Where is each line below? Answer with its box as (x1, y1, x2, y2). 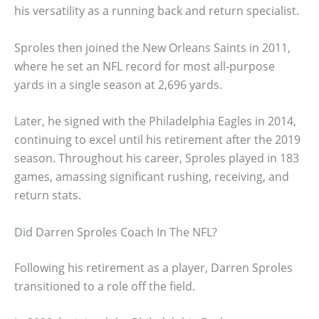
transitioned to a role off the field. (14, 278, 195, 294)
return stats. (14, 187, 81, 204)
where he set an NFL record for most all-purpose (14, 58, 275, 74)
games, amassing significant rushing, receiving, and (14, 169, 289, 185)
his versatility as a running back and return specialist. (14, 3, 299, 19)
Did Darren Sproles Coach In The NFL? (14, 224, 217, 240)
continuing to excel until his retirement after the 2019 (14, 132, 300, 148)
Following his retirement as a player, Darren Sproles (14, 259, 293, 276)
